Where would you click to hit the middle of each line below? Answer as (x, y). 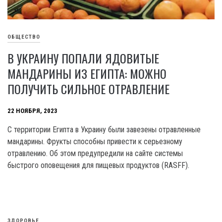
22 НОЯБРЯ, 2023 (32, 111)
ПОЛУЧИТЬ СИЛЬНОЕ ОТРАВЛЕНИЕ (88, 88)
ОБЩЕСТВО (24, 37)
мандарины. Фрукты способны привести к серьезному (95, 141)
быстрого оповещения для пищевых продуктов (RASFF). (98, 165)
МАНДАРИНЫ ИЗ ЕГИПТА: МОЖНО (87, 73)
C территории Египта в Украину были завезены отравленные (104, 129)
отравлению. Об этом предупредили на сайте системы (95, 153)
